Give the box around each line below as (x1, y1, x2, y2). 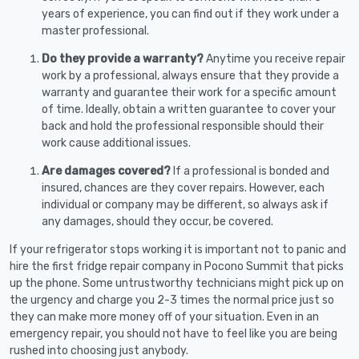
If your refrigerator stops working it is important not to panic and (10, 242, 346, 256)
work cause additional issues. (42, 135, 191, 150)
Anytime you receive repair (206, 51, 345, 66)
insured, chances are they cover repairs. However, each (42, 180, 325, 195)
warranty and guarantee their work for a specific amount (42, 85, 337, 99)
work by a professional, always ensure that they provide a (42, 68, 339, 83)
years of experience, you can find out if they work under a (42, 6, 339, 21)
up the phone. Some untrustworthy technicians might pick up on (10, 276, 344, 290)
